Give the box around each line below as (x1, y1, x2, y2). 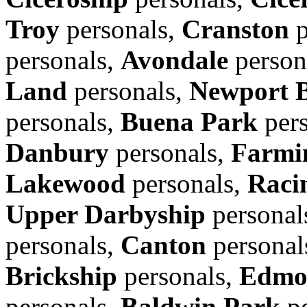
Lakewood (5, 168, 125, 198)
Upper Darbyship (5, 199, 206, 229)
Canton (121, 230, 206, 260)
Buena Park (121, 106, 258, 136)
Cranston (182, 14, 289, 44)
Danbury (5, 137, 109, 167)
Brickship (5, 260, 117, 291)
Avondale (121, 45, 228, 75)
